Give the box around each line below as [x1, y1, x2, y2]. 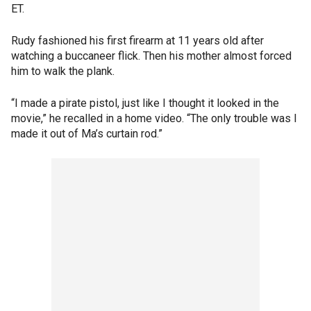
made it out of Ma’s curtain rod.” [11, 127, 162, 141]
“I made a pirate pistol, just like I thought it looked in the [11, 96, 279, 110]
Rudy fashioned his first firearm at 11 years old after [11, 34, 264, 48]
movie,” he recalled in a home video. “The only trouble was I [11, 112, 297, 126]
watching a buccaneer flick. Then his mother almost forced [11, 49, 292, 63]
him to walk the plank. [11, 65, 115, 78]
